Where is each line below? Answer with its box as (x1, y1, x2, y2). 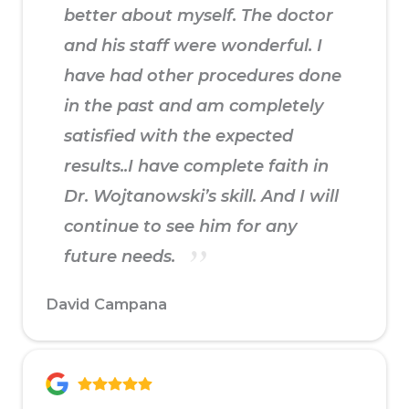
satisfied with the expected (64, 126, 293, 147)
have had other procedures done (64, 66, 341, 87)
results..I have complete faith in (64, 156, 329, 177)
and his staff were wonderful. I (64, 36, 322, 57)
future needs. (64, 246, 180, 267)
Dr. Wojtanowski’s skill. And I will (64, 186, 339, 207)
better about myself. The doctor (64, 5, 333, 26)
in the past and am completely (64, 96, 323, 117)
